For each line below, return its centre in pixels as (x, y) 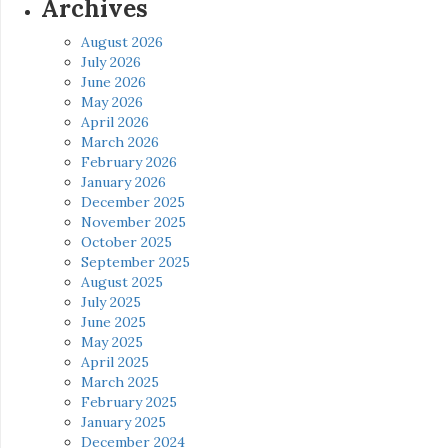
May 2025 (112, 342)
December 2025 (133, 202)
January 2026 (123, 182)
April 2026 (115, 122)
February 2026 (129, 162)
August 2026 (122, 42)
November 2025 (133, 222)
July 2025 (111, 302)
